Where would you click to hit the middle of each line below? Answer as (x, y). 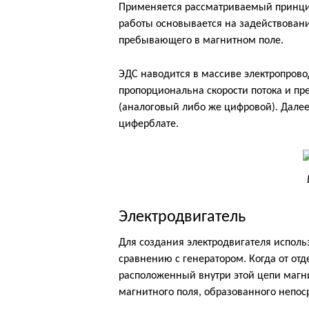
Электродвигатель (182, 217)
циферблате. (149, 124)
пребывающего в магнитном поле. (201, 41)
